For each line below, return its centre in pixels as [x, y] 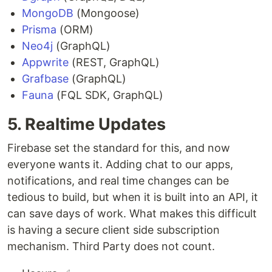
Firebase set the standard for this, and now [119, 148]
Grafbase [45, 79]
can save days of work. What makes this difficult [132, 214]
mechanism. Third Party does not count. [111, 246]
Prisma [39, 30]
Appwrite [45, 63]
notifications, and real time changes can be [118, 181]
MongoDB [48, 13]
